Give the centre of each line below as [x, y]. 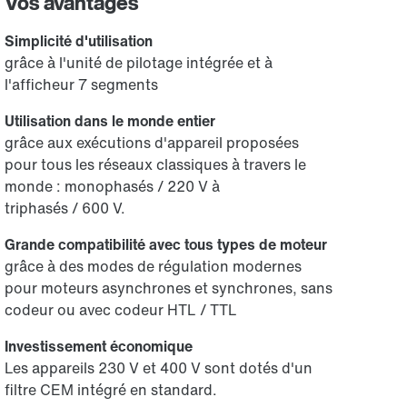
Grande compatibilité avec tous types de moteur [166, 244]
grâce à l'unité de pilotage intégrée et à [139, 63]
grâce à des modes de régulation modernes [154, 266]
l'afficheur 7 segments [82, 84]
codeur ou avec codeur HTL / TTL [121, 310]
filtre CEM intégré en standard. [111, 390]
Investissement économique [99, 346]
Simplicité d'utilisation [79, 41]
